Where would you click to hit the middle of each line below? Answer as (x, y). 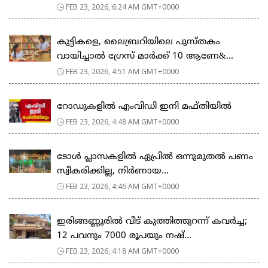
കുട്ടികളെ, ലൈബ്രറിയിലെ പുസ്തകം (138, 42)
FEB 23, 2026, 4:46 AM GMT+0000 (122, 186)
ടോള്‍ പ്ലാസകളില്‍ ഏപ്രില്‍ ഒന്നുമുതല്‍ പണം (155, 157)
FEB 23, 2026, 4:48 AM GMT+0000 (122, 121)
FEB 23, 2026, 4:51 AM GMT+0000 (122, 71)
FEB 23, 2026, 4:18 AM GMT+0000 (122, 251)
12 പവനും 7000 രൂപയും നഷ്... (124, 236)
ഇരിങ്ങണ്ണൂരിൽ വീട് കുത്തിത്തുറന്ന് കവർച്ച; (152, 221)
